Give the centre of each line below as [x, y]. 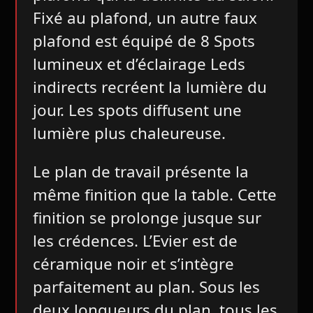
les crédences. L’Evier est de [135, 241]
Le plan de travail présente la [140, 172]
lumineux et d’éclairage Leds [139, 64]
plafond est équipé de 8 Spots [144, 41]
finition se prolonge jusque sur [147, 218]
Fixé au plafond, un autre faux [145, 17]
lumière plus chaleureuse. [129, 133]
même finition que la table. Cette [154, 195]
